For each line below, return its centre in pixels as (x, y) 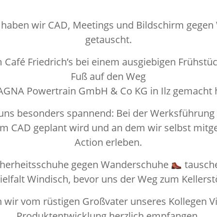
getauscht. (108, 39)
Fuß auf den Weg (108, 76)
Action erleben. (108, 142)
